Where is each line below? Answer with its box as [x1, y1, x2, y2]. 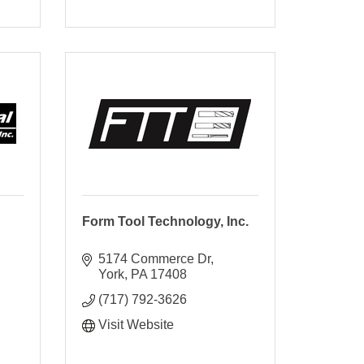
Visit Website [97, 317, 174, 331]
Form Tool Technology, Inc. [81, 214, 249, 228]
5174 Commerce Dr [97, 251, 210, 266]
